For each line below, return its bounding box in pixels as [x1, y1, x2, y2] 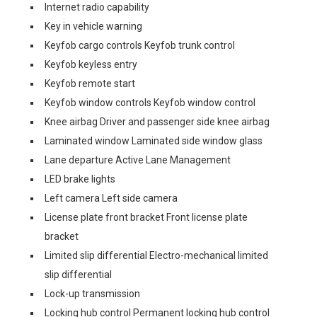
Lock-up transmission [45, 288, 140, 299]
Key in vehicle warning [45, 21, 142, 32]
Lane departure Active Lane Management [45, 154, 231, 166]
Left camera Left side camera [45, 192, 178, 204]
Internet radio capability [45, 1, 149, 13]
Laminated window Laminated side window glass [45, 135, 263, 146]
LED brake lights [45, 173, 115, 185]
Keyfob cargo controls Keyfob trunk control [45, 40, 235, 51]
